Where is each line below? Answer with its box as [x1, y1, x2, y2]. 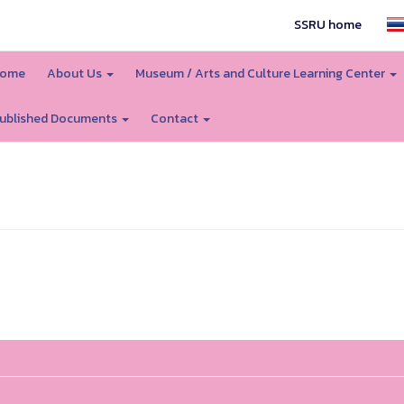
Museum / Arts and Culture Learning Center [134, 64, 388, 83]
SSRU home [294, 15, 363, 34]
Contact [150, 109, 201, 128]
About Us [46, 64, 105, 83]
